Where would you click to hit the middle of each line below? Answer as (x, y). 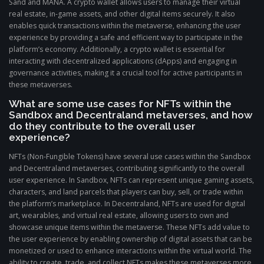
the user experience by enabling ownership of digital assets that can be (131, 239)
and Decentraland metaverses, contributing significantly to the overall (127, 169)
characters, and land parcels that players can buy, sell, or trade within (126, 192)
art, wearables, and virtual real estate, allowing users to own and (119, 216)
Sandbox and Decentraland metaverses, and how (131, 115)
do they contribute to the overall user (102, 126)
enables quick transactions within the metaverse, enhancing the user (125, 25)
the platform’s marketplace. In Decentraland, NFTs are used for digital (127, 204)
